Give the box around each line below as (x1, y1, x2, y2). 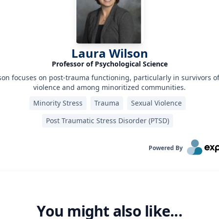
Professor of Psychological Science (51, 59, 168, 68)
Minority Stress (33, 98, 83, 108)
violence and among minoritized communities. (33, 83, 186, 92)
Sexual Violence (131, 98, 182, 108)
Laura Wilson (71, 45, 148, 61)
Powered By (148, 144, 183, 152)
